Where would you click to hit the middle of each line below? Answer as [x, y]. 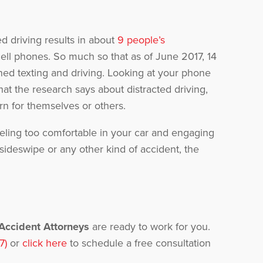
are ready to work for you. [149, 227]
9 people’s [141, 40]
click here [44, 243]
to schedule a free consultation [139, 243]
